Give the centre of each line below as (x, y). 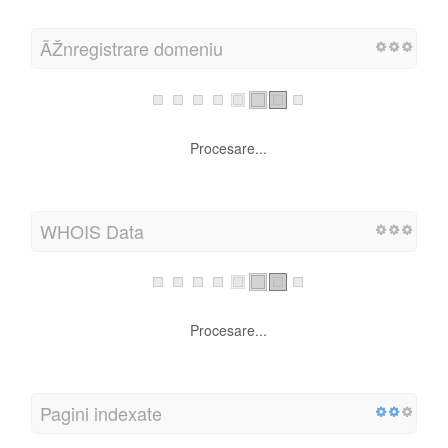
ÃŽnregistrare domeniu (131, 48)
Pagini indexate (101, 412)
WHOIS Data (92, 230)
